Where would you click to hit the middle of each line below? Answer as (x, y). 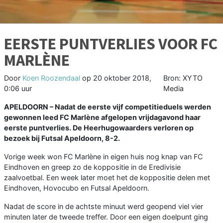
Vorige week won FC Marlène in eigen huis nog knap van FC (103, 156)
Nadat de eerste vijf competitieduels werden (133, 107)
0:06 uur (18, 88)
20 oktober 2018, (122, 78)
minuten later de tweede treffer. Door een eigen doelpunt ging (106, 217)
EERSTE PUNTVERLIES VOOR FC (111, 44)
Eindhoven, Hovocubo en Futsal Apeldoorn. (77, 188)
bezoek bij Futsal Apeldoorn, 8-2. (62, 138)
